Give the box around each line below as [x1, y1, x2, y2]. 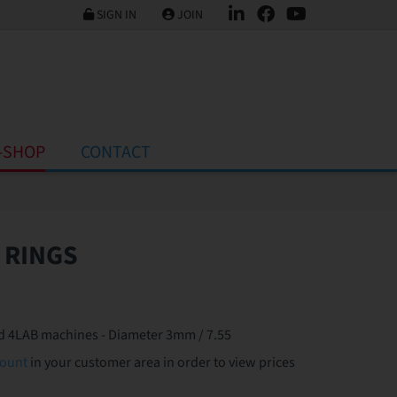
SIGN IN [94, 6, 137, 25]
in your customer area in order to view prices [27, 352, 295, 372]
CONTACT [80, 140, 151, 166]
